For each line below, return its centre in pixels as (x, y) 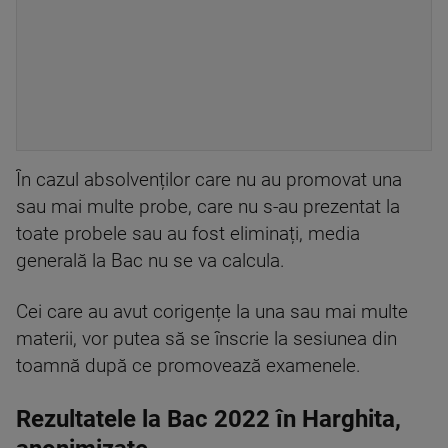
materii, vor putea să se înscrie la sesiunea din (206, 339)
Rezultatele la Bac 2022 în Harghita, (208, 419)
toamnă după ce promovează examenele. (188, 366)
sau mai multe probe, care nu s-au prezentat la (208, 207)
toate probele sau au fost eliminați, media (188, 234)
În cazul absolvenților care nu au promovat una (209, 180)
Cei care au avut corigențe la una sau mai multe (212, 312)
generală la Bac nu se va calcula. (150, 261)
